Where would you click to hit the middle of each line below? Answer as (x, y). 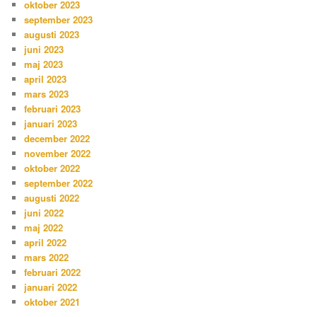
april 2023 (46, 79)
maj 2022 (44, 228)
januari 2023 (51, 124)
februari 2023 (53, 109)
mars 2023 (47, 94)
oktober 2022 (52, 168)
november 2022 (58, 154)
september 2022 (59, 183)
